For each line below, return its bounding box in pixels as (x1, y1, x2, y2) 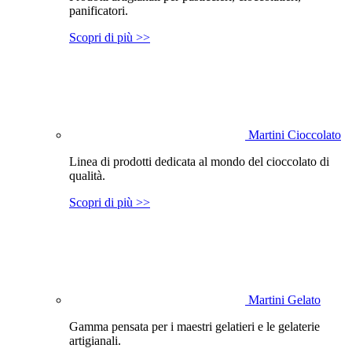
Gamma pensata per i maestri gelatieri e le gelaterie (69, 319, 320, 333)
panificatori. (69, 3, 128, 17)
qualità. (69, 168, 105, 182)
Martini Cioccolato (248, 127, 341, 141)
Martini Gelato (248, 292, 321, 306)
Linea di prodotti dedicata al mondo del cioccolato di (69, 154, 329, 168)
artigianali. (69, 333, 121, 347)
